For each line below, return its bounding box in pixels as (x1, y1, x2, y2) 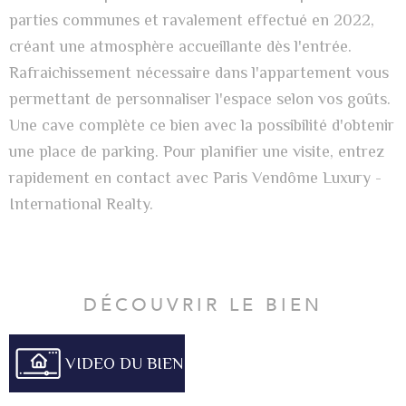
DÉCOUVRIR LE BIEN (83, 292, 323, 317)
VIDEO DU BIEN (65, 353, 183, 372)
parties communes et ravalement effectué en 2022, (9, 10, 374, 29)
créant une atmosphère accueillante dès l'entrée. (9, 36, 352, 55)
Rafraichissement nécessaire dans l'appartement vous (9, 63, 389, 82)
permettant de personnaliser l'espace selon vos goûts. (9, 89, 391, 108)
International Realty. (9, 194, 153, 213)
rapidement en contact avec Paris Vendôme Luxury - (9, 168, 382, 187)
